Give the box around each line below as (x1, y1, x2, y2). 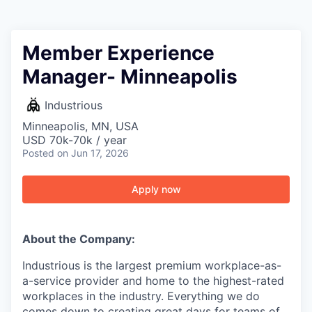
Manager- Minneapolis (22, 65, 237, 88)
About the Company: (22, 232, 135, 246)
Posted (22, 147, 54, 159)
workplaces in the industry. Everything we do (22, 289, 260, 303)
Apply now (131, 183, 181, 195)
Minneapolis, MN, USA (22, 119, 139, 133)
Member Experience (22, 41, 214, 65)
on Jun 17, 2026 (57, 147, 129, 159)
